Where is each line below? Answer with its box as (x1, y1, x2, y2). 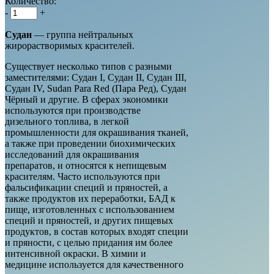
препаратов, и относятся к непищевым (5, 160, 166, 171)
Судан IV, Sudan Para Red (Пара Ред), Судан (5, 83, 187, 94)
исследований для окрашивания (5, 149, 139, 160)
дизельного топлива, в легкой (5, 116, 129, 127)
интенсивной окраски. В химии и (5, 248, 146, 259)
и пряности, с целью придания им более (5, 237, 172, 248)
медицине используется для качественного (5, 259, 183, 270)
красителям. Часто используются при (5, 171, 160, 182)
